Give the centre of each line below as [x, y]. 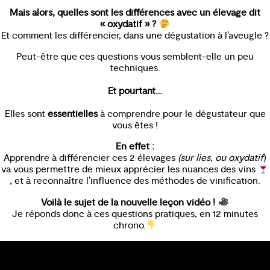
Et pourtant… [135, 91]
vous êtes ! [135, 126]
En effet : [135, 147]
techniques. [135, 68]
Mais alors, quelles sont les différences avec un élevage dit [135, 12]
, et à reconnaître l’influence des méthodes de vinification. [135, 181]
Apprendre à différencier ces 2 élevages [91, 158]
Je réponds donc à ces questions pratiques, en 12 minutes [135, 214]
